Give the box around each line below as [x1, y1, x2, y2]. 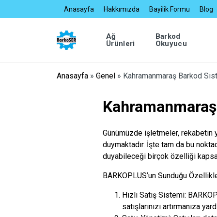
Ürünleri [106, 39, 135, 48]
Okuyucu [155, 39, 187, 48]
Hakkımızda [104, 5, 139, 13]
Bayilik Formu [149, 5, 190, 13]
